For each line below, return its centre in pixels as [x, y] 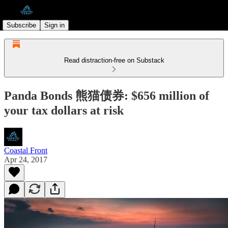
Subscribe [21, 25]
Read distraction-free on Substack [114, 60]
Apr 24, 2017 [26, 159]
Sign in [54, 25]
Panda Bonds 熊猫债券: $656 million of [107, 95]
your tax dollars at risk [64, 110]
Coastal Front [26, 150]
